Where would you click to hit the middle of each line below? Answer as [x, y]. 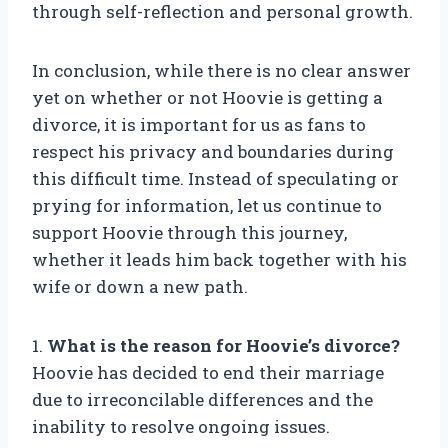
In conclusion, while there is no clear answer [221, 71]
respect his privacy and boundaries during [213, 152]
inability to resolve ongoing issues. [181, 427]
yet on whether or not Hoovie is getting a [207, 98]
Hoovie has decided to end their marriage [208, 373]
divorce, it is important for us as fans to [199, 125]
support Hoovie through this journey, [189, 233]
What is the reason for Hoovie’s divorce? [223, 346]
